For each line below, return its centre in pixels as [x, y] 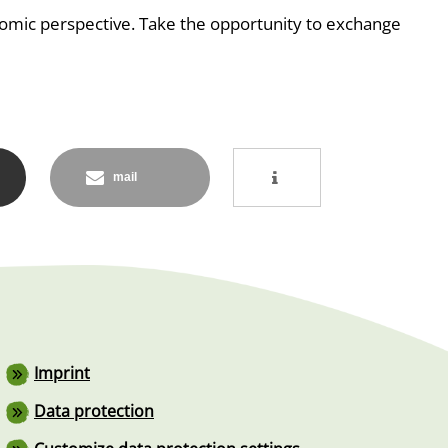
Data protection [94, 411]
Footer [31, 365]
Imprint [62, 373]
